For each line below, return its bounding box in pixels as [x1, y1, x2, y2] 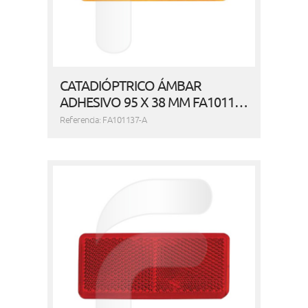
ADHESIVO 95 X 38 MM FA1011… [60, 93, 248, 111]
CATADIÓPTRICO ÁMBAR [60, 76, 202, 94]
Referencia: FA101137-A [60, 113, 147, 126]
